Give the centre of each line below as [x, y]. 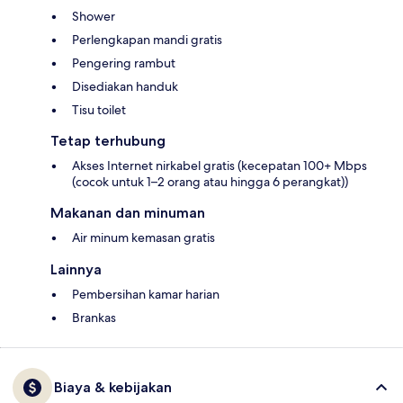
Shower [94, 17]
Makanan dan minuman [128, 213]
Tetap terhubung [108, 141]
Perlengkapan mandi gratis [147, 40]
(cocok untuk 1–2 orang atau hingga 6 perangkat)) [210, 182]
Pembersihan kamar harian [146, 295]
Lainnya [76, 270]
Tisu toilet [99, 110]
